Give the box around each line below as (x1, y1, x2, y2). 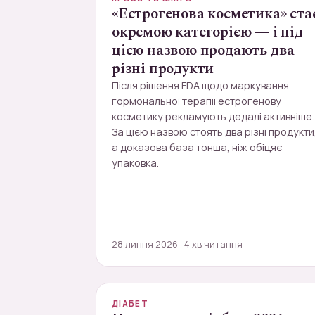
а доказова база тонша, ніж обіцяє (112, 141, 282, 154)
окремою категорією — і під (112, 21, 303, 44)
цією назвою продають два (112, 39, 295, 62)
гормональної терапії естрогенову (112, 94, 281, 108)
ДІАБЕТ (112, 298, 148, 309)
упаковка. (112, 156, 159, 169)
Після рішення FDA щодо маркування (112, 79, 289, 92)
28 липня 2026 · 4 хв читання (112, 238, 243, 250)
